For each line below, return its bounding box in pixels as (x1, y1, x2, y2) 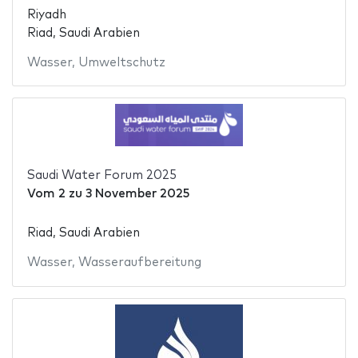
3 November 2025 (85, 187, 189, 200)
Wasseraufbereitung (78, 257, 201, 269)
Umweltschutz (78, 56, 165, 69)
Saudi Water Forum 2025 (26, 169, 177, 181)
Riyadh (26, 8, 66, 21)
